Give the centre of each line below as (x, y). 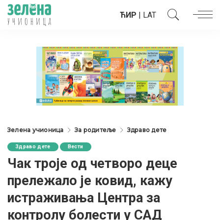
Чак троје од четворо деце (92, 164)
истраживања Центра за (84, 198)
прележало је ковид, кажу (90, 181)
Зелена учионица (36, 130)
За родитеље (95, 130)
